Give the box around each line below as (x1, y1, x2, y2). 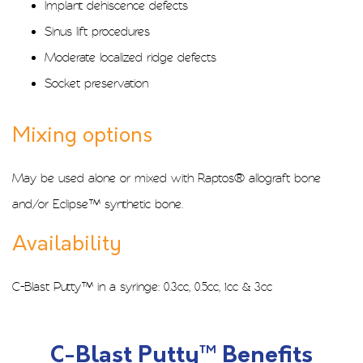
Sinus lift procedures (45, 23, 150, 39)
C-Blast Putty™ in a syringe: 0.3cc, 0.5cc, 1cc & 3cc (12, 279, 272, 294)
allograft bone (245, 170, 321, 186)
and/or (12, 196, 53, 211)
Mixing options (12, 126, 152, 147)
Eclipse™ (53, 196, 100, 211)
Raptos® (198, 170, 245, 186)
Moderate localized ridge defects (45, 49, 216, 65)
